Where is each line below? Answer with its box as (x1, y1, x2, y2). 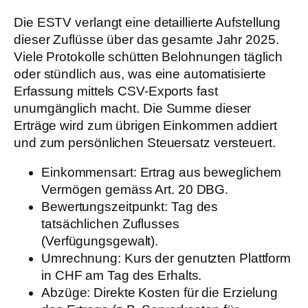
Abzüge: (41, 285, 91, 300)
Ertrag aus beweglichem (136, 165, 282, 180)
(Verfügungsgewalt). (41, 234, 159, 249)
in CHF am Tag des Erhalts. (41, 268, 202, 283)
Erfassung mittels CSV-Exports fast (14, 83, 218, 98)
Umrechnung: (41, 251, 121, 266)
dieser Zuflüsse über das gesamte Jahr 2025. (14, 32, 279, 47)
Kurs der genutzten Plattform (120, 251, 291, 266)
